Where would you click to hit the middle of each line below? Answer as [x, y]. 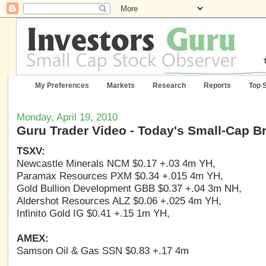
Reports [218, 85]
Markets [121, 85]
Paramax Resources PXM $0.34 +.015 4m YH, [120, 176]
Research [170, 85]
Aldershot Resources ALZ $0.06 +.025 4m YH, [119, 201]
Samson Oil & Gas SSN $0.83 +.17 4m [102, 251]
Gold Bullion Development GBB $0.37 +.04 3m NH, [129, 189]
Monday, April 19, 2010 [67, 118]
